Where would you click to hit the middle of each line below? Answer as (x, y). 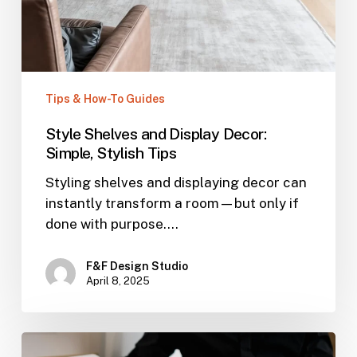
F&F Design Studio (137, 266)
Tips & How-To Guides (105, 98)
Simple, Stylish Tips (111, 152)
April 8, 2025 (118, 280)
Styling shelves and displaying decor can (176, 182)
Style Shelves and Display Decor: (156, 133)
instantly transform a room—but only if (172, 203)
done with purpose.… (112, 224)
